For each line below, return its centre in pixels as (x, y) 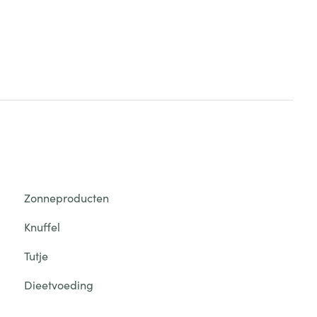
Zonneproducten (66, 197)
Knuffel (42, 226)
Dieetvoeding (58, 284)
